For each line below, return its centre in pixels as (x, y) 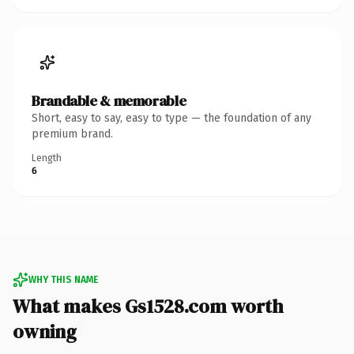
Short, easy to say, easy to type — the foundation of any (171, 118)
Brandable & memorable (109, 100)
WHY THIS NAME (63, 279)
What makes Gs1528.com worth (148, 306)
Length (47, 158)
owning (45, 331)
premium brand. (72, 134)
